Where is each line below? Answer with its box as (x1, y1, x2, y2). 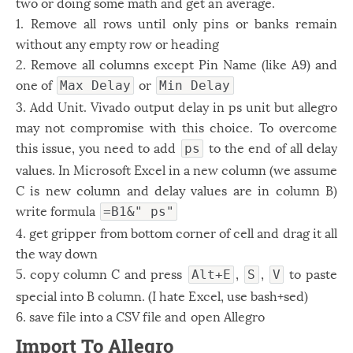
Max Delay (60, 78, 132, 94)
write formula (16, 200, 99, 221)
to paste (285, 263, 337, 284)
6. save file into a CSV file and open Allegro (16, 306, 265, 326)
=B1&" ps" (103, 204, 175, 220)
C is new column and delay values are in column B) (16, 180, 337, 200)
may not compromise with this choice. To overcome (16, 117, 337, 137)
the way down (16, 243, 98, 263)
